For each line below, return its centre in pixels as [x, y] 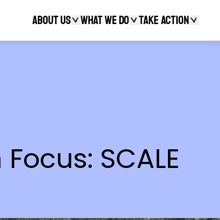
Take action [164, 20]
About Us [51, 20]
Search [190, 57]
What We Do [105, 20]
